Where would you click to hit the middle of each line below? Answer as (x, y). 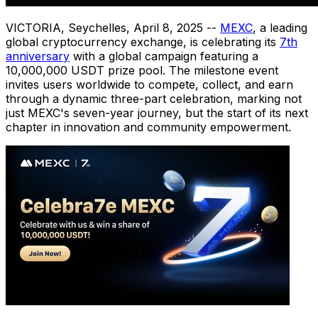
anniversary (38, 56)
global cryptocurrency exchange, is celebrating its (143, 42)
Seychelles (97, 27)
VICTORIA (33, 27)
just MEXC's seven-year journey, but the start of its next (157, 113)
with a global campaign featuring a (164, 56)
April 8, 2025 (168, 27)
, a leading (280, 27)
